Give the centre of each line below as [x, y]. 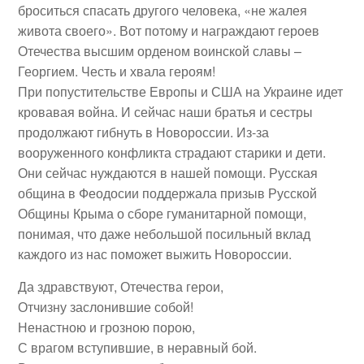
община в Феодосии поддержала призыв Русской [168, 193]
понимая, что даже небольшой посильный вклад [165, 234]
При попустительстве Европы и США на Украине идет [181, 91]
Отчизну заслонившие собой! [106, 307]
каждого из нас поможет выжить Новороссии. [155, 254]
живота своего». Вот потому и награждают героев [169, 30]
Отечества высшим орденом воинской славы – [160, 51]
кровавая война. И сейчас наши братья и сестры [166, 112]
